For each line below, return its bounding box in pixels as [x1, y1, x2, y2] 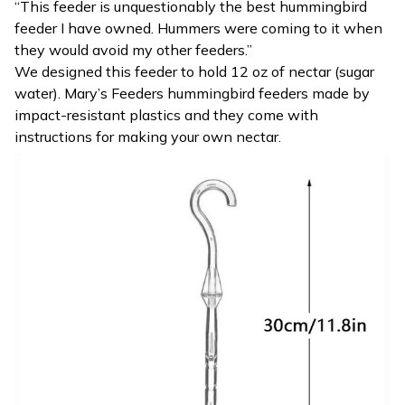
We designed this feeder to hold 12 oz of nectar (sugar [14, 61, 374, 80]
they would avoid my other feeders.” [14, 40, 252, 59]
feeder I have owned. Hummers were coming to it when [14, 18, 382, 37]
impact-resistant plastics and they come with [14, 105, 318, 124]
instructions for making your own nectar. [14, 127, 281, 146]
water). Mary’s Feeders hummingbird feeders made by [14, 83, 370, 102]
